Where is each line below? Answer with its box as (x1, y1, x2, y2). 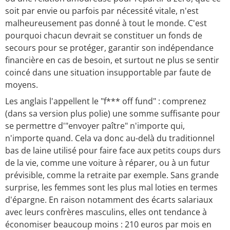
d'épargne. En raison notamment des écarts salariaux (5, 194, 213, 206)
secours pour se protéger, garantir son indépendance (5, 42, 214, 54)
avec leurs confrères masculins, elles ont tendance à (5, 206, 207, 218)
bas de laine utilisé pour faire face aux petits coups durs (5, 145, 221, 157)
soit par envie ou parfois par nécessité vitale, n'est (5, 5, 199, 17)
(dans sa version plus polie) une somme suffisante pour (5, 108, 220, 120)
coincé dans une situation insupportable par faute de (5, 67, 211, 79)
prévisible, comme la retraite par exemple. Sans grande (5, 169, 219, 181)
